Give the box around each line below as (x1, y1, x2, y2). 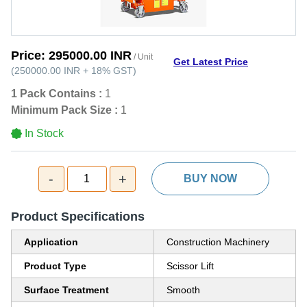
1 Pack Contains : (11, 88, 102, 99)
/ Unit (132, 52, 153, 62)
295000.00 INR (49, 49, 132, 62)
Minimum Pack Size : (11, 104, 118, 116)
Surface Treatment (24, 284, 109, 295)
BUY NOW (183, 173, 237, 184)
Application (24, 236, 78, 247)
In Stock (25, 127, 64, 139)
